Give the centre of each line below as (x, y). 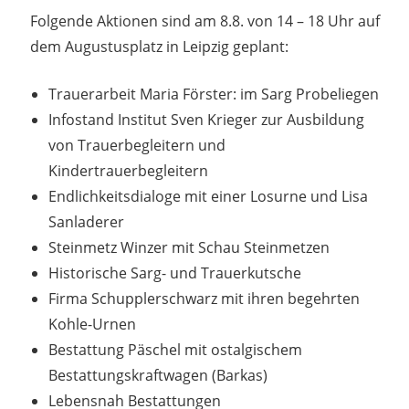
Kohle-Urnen (92, 324)
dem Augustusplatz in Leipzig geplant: (159, 46)
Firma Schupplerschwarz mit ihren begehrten (204, 298)
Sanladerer (86, 221)
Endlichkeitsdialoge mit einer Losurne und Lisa (208, 196)
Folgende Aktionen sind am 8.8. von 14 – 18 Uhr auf (204, 21)
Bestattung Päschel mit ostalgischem (175, 349)
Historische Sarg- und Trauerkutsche (174, 273)
